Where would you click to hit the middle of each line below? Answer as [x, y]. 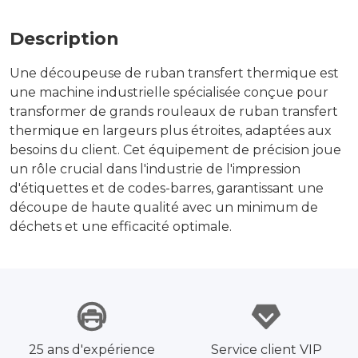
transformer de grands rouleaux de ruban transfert [174, 111]
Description [64, 39]
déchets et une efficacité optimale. [121, 227]
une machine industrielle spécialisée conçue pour [169, 92]
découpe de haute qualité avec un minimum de [164, 207]
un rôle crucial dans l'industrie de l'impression [155, 169]
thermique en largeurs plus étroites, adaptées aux [171, 131]
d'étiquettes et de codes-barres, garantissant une [167, 188]
